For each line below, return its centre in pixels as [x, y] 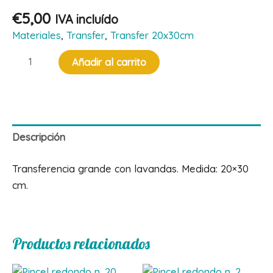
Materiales [37, 35]
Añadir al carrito [109, 62]
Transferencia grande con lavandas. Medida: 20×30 [130, 168]
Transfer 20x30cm [152, 35]
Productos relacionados [81, 243]
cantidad [32, 90]
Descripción [39, 137]
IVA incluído [87, 19]
